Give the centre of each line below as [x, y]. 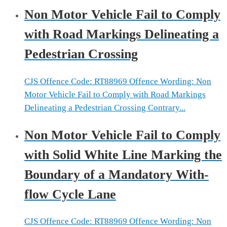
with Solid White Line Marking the [123, 155]
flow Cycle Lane [70, 194]
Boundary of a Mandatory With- [117, 174]
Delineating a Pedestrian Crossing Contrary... [105, 107]
